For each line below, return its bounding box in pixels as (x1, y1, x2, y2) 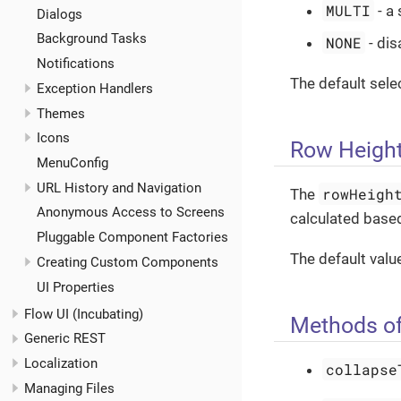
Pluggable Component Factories (36, 229, 228, 246)
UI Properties (36, 278, 115, 295)
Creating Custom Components (36, 253, 218, 270)
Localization (24, 355, 98, 372)
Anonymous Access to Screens (36, 204, 225, 221)
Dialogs (36, 5, 82, 22)
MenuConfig (36, 154, 108, 171)
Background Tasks (36, 30, 147, 47)
